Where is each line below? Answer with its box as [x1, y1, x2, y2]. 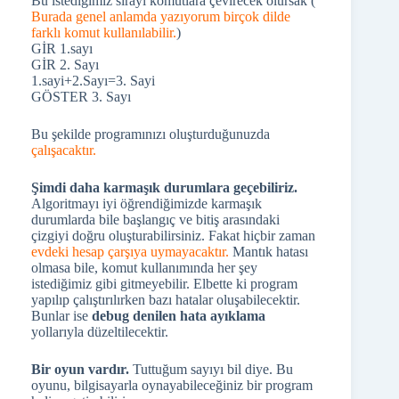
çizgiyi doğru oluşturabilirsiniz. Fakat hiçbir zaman [31, 228, 315, 243]
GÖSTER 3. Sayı [31, 89, 131, 104]
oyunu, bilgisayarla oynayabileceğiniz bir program [31, 378, 313, 393]
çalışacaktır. [31, 142, 96, 158]
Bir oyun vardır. [31, 362, 129, 377]
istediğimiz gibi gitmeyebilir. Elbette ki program [31, 276, 297, 291]
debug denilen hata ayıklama [92, 308, 265, 323]
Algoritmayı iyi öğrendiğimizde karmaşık [31, 196, 262, 211]
